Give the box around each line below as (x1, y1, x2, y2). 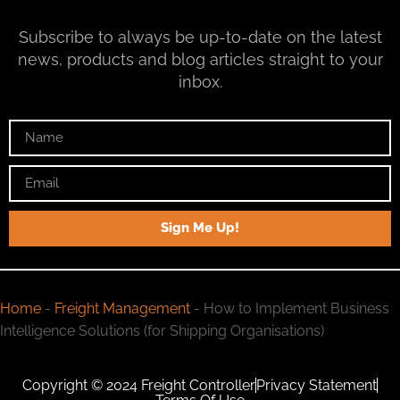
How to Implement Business (204, 299, 389, 317)
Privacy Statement (256, 376, 377, 394)
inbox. (178, 71, 222, 91)
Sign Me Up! (161, 220, 239, 237)
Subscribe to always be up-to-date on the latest (18, 27, 382, 46)
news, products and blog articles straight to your (17, 49, 383, 69)
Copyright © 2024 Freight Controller (22, 376, 255, 394)
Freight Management (54, 299, 190, 317)
